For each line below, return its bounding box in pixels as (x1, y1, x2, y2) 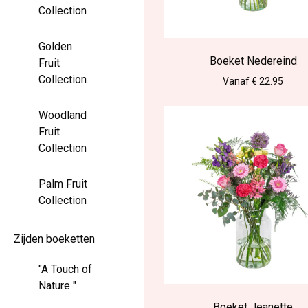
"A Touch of (38, 263, 92, 276)
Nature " (38, 279, 76, 292)
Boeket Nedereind (209, 54, 297, 67)
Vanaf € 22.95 (223, 75, 284, 87)
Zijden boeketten (14, 232, 95, 245)
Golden (38, 40, 72, 53)
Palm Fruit (38, 177, 87, 190)
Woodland (38, 109, 87, 122)
